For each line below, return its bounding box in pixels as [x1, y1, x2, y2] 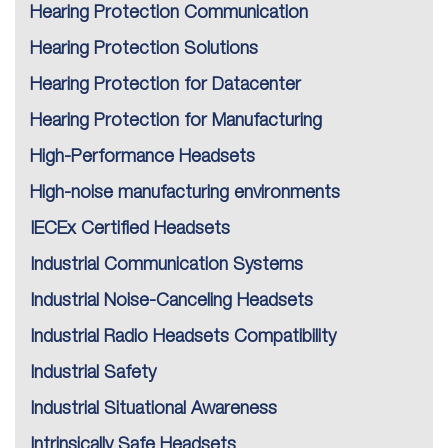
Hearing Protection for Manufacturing [30, 113, 322, 130]
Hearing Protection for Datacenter [30, 77, 301, 94]
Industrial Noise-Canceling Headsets [30, 293, 313, 310]
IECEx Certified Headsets [30, 221, 230, 238]
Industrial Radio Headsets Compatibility [30, 329, 336, 346]
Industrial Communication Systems [30, 257, 303, 274]
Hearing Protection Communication [30, 5, 308, 22]
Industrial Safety [30, 365, 156, 382]
